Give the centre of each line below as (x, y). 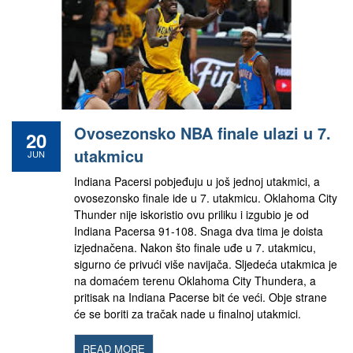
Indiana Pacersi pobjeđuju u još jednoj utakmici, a (197, 181)
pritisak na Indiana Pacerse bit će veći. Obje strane (201, 297)
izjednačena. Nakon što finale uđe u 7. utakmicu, (195, 247)
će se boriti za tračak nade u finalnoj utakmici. (188, 314)
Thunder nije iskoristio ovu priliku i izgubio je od (191, 214)
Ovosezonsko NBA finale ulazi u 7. (203, 133)
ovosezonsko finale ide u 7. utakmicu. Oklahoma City (206, 198)
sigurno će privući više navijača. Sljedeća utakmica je (206, 264)
